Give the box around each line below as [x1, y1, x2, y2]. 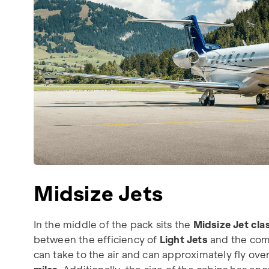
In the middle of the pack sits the [33, 218, 193, 231]
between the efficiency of [33, 233, 160, 246]
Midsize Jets [33, 181, 163, 207]
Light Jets [159, 233, 208, 246]
